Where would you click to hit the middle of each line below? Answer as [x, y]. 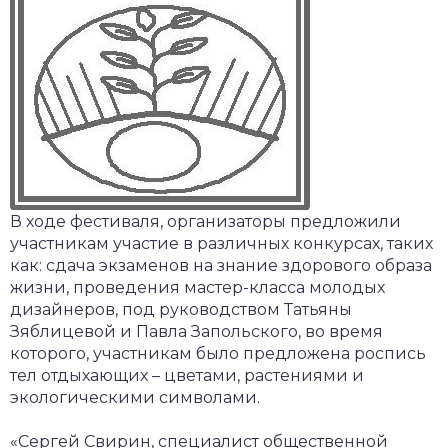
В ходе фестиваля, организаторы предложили [205, 221]
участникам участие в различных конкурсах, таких [221, 243]
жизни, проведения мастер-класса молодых [197, 287]
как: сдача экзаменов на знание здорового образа [221, 265]
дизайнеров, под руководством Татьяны [181, 309]
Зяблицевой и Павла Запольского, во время [196, 331]
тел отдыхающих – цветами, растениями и [187, 375]
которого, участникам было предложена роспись [218, 353]
